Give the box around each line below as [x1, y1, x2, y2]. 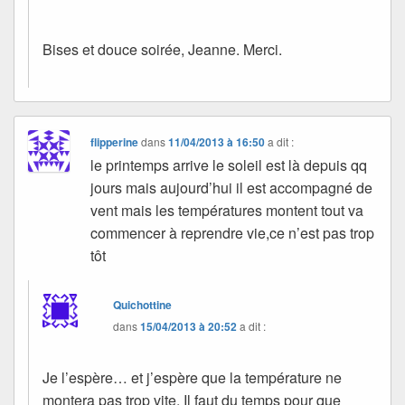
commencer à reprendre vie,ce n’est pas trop [90, 221, 375, 243]
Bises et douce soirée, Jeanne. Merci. [42, 38, 282, 60]
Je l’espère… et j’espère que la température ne [42, 366, 342, 388]
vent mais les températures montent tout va [90, 199, 364, 221]
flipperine [90, 133, 139, 150]
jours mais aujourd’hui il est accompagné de [90, 176, 373, 198]
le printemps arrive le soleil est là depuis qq [90, 154, 368, 175]
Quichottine [113, 296, 173, 313]
